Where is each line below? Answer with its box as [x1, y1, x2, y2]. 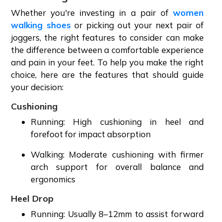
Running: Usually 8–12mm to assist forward [31, 208, 204, 219]
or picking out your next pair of [71, 19, 204, 30]
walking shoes [11, 19, 71, 30]
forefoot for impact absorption [31, 128, 153, 139]
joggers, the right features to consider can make [11, 32, 204, 43]
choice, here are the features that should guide [11, 69, 204, 80]
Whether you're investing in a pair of [11, 7, 173, 18]
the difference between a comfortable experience [11, 44, 204, 55]
